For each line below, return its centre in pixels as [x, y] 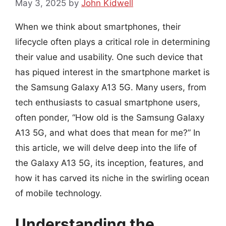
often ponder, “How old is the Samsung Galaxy [110, 117]
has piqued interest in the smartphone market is [112, 72]
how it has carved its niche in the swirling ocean [112, 178]
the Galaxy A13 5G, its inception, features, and [109, 163]
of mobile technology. [59, 193]
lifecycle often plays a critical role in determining [112, 42]
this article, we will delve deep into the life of [106, 148]
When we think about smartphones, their [98, 26]
